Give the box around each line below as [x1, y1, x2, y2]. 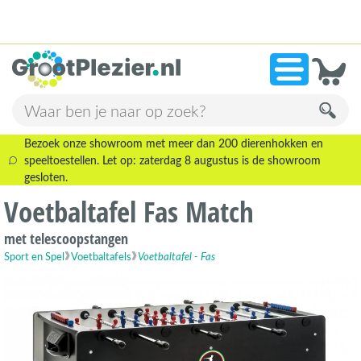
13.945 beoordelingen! [169, 31, 300, 50]
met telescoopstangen [4, 229, 128, 249]
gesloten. [24, 169, 68, 185]
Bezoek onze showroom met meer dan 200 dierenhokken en [24, 135, 324, 151]
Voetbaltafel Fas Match [4, 193, 254, 231]
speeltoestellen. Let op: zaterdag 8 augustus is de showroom [24, 152, 322, 168]
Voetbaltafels [71, 249, 131, 263]
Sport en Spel [4, 249, 64, 263]
